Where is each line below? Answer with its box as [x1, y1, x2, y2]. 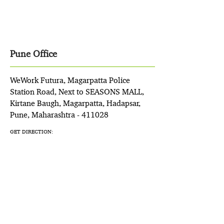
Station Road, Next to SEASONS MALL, [10, 86, 144, 96]
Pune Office [10, 47, 57, 59]
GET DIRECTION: [10, 127, 53, 135]
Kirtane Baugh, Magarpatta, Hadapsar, [10, 98, 140, 108]
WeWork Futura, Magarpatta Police [10, 75, 130, 85]
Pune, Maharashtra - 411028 [10, 109, 108, 119]
